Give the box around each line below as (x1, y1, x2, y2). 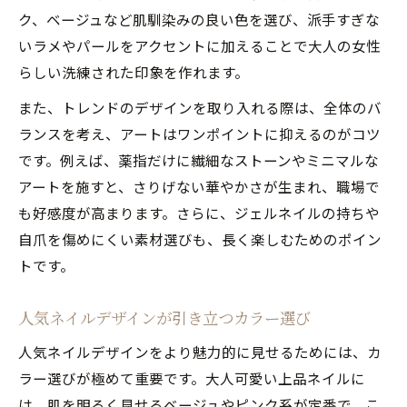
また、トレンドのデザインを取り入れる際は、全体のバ (18, 96, 382, 117)
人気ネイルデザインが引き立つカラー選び (18, 306, 311, 328)
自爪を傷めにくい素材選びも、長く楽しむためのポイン (18, 228, 382, 249)
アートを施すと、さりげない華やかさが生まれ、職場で (18, 175, 380, 196)
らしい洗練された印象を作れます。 (18, 61, 249, 82)
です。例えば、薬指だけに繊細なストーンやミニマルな (18, 149, 379, 170)
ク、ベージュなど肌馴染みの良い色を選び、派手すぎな (18, 8, 380, 29)
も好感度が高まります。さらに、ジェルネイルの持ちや (18, 202, 380, 223)
